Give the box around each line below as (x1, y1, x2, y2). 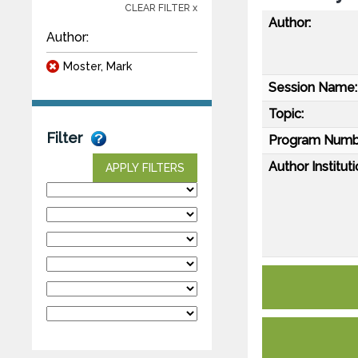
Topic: (268, 105, 304, 121)
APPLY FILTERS (105, 161, 185, 174)
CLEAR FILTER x (125, 2, 197, 14)
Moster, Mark (63, 59, 132, 73)
